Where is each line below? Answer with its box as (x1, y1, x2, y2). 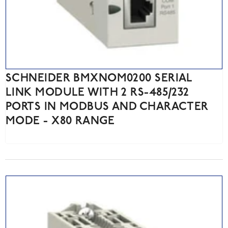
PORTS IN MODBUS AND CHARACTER (6, 101, 209, 113)
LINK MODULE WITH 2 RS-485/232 (6, 87, 189, 99)
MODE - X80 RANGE (6, 116, 115, 127)
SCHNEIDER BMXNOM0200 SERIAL (6, 73, 193, 84)
